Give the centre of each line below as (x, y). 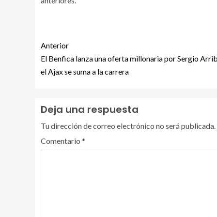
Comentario (61, 140)
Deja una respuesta (90, 109)
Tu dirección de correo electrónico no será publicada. (128, 125)
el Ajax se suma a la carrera (85, 71)
